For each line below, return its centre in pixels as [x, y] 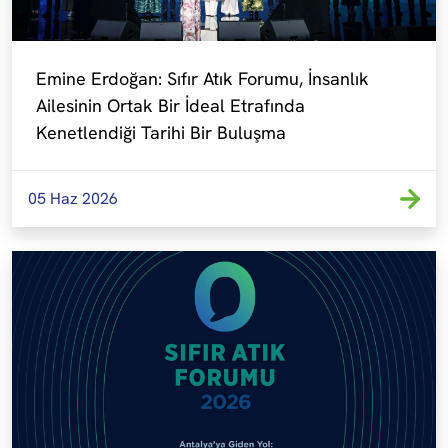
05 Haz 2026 [73, 198]
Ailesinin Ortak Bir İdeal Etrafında [170, 105]
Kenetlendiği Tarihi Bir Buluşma [161, 132]
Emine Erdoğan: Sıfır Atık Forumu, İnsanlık [202, 78]
